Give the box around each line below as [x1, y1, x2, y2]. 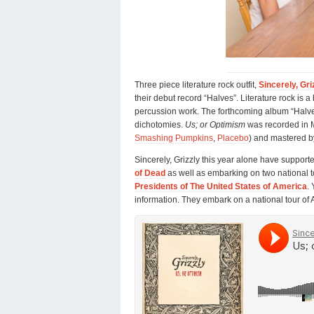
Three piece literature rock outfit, [135, 79, 259, 90]
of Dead [135, 168, 165, 178]
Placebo [217, 132, 249, 143]
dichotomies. [135, 119, 185, 130]
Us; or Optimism [185, 119, 245, 130]
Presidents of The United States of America [135, 181, 307, 191]
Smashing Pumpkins [135, 132, 213, 143]
